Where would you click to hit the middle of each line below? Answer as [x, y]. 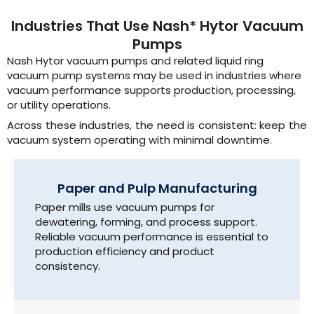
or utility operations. [59, 105]
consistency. [68, 266]
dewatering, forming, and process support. [146, 222]
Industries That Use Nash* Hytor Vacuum [157, 26]
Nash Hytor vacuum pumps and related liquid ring [135, 61]
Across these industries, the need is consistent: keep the [157, 125]
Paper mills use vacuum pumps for [125, 207]
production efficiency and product [125, 252]
